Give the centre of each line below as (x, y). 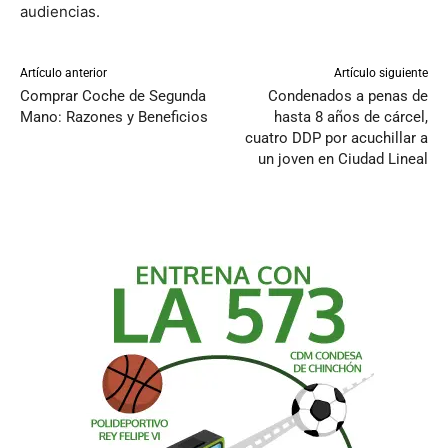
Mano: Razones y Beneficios (114, 117)
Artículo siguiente (380, 73)
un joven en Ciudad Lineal (342, 159)
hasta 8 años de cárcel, (350, 117)
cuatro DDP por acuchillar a (336, 138)
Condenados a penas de (347, 96)
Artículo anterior (63, 73)
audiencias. (60, 12)
